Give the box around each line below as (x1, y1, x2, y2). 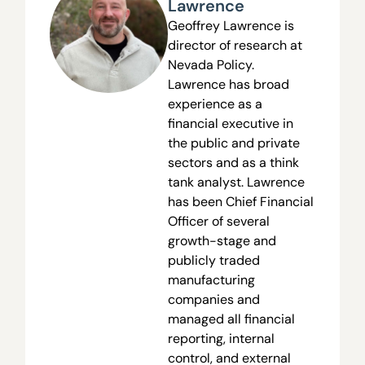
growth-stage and (167, 231, 276, 249)
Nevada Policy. (167, 55, 254, 73)
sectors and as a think (167, 153, 299, 171)
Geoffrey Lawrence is (167, 16, 294, 34)
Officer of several (167, 212, 270, 230)
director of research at (167, 36, 302, 54)
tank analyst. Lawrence (167, 173, 305, 191)
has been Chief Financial (167, 192, 314, 210)
